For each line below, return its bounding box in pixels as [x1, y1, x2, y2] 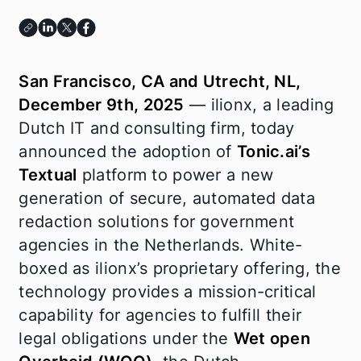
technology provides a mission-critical [19, 281, 317, 301]
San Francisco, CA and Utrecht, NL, [19, 71, 301, 91]
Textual [19, 164, 77, 185]
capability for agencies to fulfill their [19, 305, 302, 325]
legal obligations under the [19, 328, 234, 348]
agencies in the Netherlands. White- [19, 234, 303, 255]
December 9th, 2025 [19, 94, 185, 114]
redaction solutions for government [19, 211, 295, 231]
